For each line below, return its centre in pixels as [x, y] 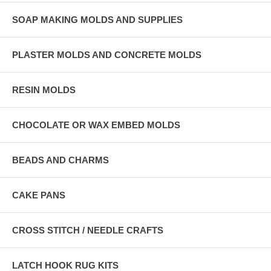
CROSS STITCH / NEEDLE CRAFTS [88, 230]
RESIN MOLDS [44, 90]
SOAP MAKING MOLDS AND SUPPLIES [97, 20]
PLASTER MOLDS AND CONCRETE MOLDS [107, 55]
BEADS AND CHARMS [60, 160]
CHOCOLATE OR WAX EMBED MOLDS [96, 125]
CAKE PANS [39, 195]
